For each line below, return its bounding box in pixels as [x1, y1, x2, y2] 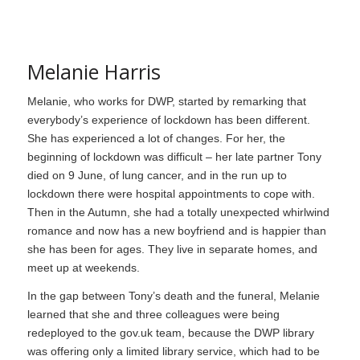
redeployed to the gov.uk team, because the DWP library [27, 325, 314, 339]
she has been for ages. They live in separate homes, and [27, 243, 317, 256]
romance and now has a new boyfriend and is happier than [27, 224, 326, 238]
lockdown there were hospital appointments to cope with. [27, 187, 315, 201]
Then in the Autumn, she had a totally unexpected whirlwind [27, 206, 329, 219]
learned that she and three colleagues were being [27, 307, 280, 321]
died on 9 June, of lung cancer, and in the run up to [27, 169, 287, 182]
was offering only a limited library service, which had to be [27, 344, 320, 358]
